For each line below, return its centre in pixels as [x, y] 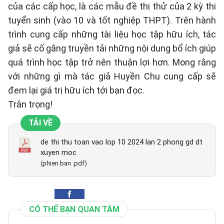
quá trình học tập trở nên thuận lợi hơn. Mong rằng [112, 62]
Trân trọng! [30, 104]
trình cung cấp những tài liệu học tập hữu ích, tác [112, 34]
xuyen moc [58, 153]
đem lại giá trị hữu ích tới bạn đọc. [76, 90]
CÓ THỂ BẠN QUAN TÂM [74, 209]
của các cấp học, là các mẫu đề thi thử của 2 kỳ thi [112, 6]
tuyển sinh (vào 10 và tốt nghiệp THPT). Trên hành [112, 20]
